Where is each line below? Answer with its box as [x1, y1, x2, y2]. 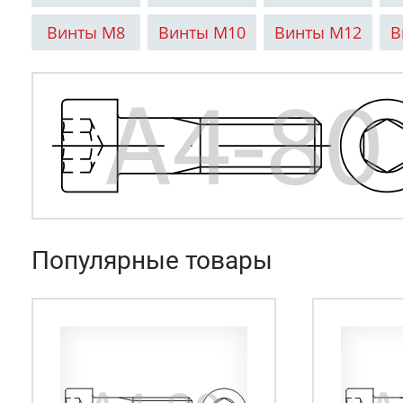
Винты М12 [274, 22, 363, 43]
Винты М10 [158, 22, 246, 43]
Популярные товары [31, 246, 273, 275]
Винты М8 [47, 22, 126, 43]
